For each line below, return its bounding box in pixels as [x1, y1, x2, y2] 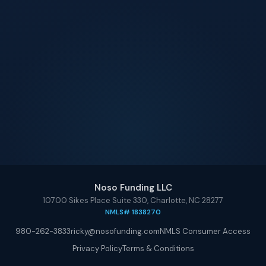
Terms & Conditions [122, 243, 194, 254]
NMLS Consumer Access [160, 226, 251, 236]
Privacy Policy [72, 243, 122, 254]
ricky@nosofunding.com [71, 226, 160, 236]
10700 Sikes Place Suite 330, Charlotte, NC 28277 [43, 195, 223, 205]
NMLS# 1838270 [105, 207, 161, 217]
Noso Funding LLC [94, 182, 172, 194]
